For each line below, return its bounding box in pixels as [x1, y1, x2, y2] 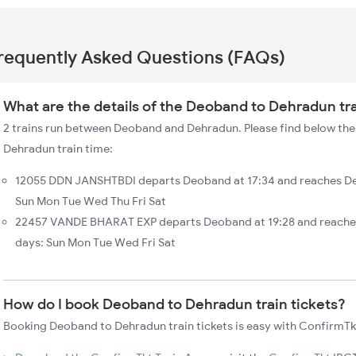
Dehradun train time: [3, 141, 113, 156]
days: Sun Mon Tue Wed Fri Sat [15, 235, 176, 250]
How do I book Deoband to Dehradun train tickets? [3, 295, 346, 313]
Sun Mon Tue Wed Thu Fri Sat [15, 194, 166, 208]
